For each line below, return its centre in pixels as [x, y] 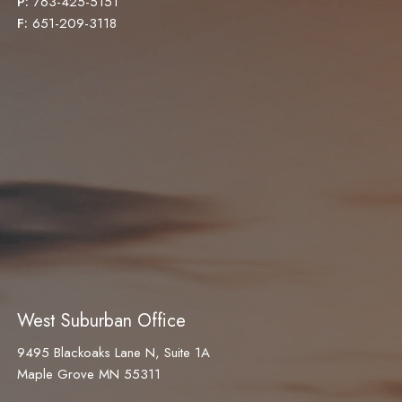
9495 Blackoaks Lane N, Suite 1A [114, 353]
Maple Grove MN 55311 [89, 375]
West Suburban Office [102, 321]
